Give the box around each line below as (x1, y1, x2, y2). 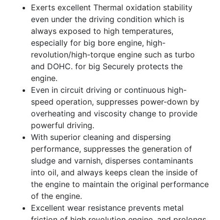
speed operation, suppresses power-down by (31, 97, 199, 107)
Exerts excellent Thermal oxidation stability (31, 2, 192, 13)
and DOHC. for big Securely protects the (31, 61, 183, 72)
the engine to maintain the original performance (31, 179, 209, 190)
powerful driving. (31, 120, 94, 131)
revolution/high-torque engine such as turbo (31, 50, 195, 60)
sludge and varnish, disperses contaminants (31, 156, 193, 166)
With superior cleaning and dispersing (31, 132, 171, 142)
